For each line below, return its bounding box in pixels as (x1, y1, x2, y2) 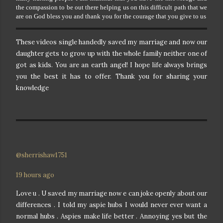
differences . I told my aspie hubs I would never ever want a (16, 200, 207, 209)
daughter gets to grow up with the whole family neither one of (16, 49, 207, 58)
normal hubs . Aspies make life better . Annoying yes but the (16, 212, 207, 221)
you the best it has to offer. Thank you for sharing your (16, 72, 207, 81)
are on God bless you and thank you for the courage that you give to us (16, 12, 206, 20)
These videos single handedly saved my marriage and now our (16, 37, 207, 46)
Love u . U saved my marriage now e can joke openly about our (16, 189, 207, 198)
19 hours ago (16, 170, 54, 179)
